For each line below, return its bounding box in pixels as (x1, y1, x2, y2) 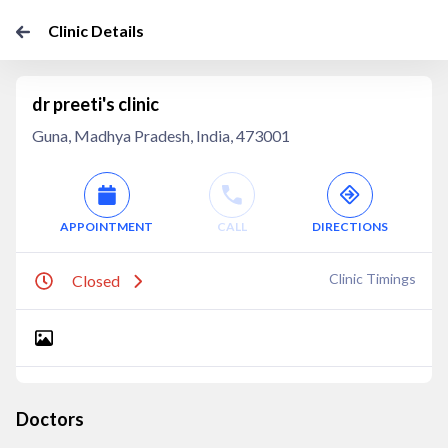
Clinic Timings (329, 270, 416, 287)
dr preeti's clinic (32, 93, 159, 115)
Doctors (16, 408, 84, 430)
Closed (72, 271, 120, 290)
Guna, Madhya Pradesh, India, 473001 (32, 126, 290, 145)
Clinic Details (48, 21, 144, 40)
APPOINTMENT (60, 219, 154, 234)
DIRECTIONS (311, 219, 388, 234)
